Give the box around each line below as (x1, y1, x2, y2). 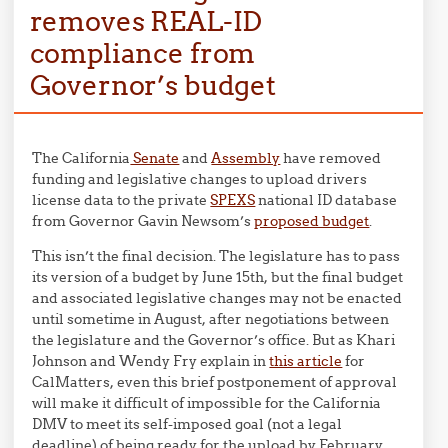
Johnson (32, 351, 88, 370)
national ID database (255, 190, 398, 209)
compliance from (29, 35, 256, 70)
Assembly (211, 148, 281, 167)
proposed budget (254, 211, 370, 230)
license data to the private (32, 190, 211, 209)
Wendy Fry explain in (119, 351, 270, 370)
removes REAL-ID (29, 3, 263, 38)
